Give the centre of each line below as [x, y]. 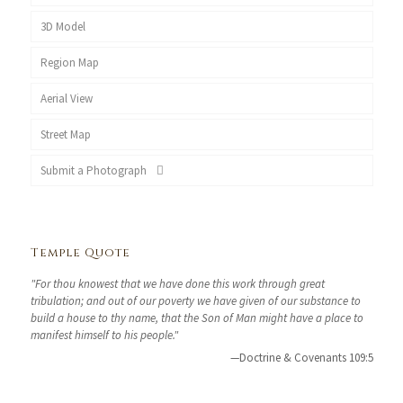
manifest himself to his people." [104, 335]
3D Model [63, 27]
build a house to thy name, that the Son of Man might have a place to [197, 318]
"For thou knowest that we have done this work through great [177, 284]
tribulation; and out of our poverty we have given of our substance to [195, 301]
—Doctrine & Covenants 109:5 [301, 358]
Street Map [65, 134]
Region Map [69, 63]
